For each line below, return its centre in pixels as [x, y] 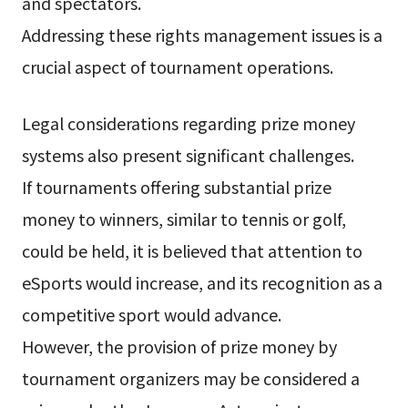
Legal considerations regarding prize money [188, 122]
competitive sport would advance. [151, 314]
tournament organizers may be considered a [190, 377]
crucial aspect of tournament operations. [177, 67]
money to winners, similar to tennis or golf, [184, 218]
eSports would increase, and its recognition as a [202, 282]
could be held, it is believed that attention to [192, 250]
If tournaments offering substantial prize [176, 186]
